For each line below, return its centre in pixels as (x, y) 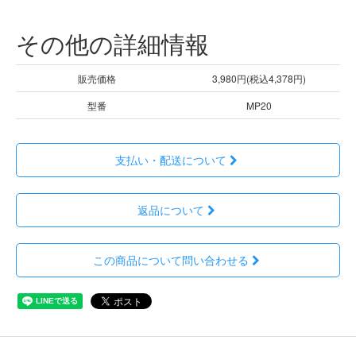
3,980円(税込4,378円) (259, 78)
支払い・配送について (171, 159)
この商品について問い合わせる (171, 259)
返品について (171, 209)
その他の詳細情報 (112, 43)
